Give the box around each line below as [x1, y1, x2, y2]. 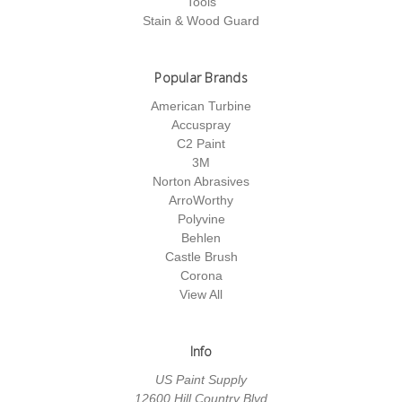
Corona [179, 267, 223, 283]
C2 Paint [177, 135, 225, 151]
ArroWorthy [169, 192, 233, 207]
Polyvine [177, 211, 225, 226]
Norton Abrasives [153, 173, 249, 188]
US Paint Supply [155, 371, 247, 387]
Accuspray [171, 117, 231, 132]
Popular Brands [154, 68, 248, 86]
